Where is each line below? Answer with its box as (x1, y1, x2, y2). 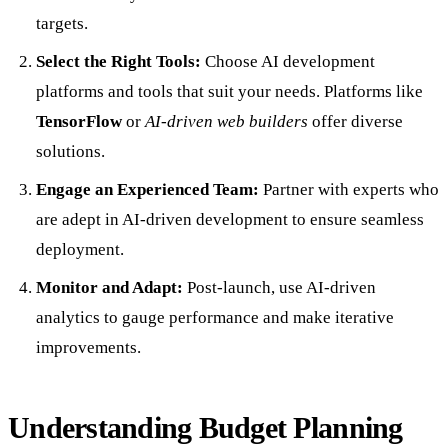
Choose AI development (201, 52, 375, 72)
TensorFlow (36, 112, 122, 132)
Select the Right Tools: (36, 52, 201, 72)
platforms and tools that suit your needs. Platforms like (36, 82, 423, 102)
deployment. (36, 240, 124, 260)
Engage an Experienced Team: (36, 180, 259, 200)
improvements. (36, 338, 141, 358)
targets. (36, 14, 88, 34)
